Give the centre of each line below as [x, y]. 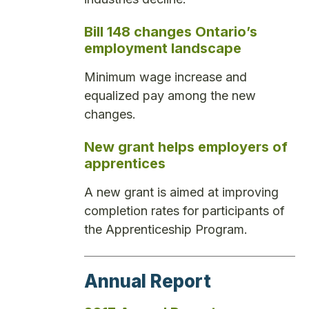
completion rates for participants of [185, 211]
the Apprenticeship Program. [166, 230]
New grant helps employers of [186, 147]
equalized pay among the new [170, 95]
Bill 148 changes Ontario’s [171, 31]
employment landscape [163, 48]
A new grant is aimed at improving [181, 192]
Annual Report [148, 281]
